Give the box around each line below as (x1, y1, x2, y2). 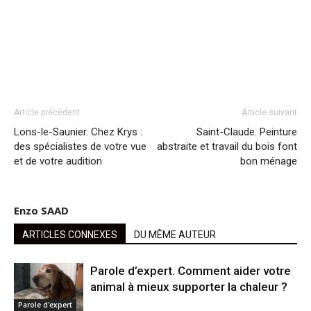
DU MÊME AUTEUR (134, 229, 216, 240)
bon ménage (240, 155, 297, 167)
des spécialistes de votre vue (14, 140, 146, 153)
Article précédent (14, 108, 80, 117)
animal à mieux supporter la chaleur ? (90, 280, 287, 294)
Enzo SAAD (14, 203, 69, 217)
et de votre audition (14, 155, 102, 167)
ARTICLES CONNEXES (22, 229, 117, 240)
